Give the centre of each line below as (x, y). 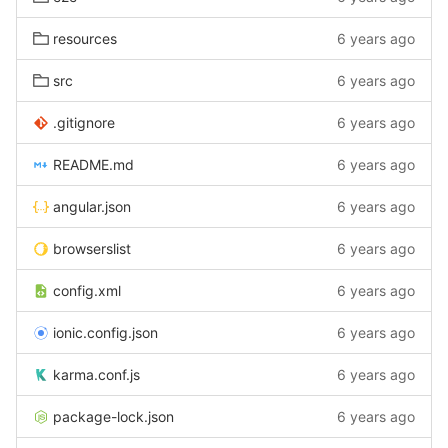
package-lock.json (113, 416)
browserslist (92, 248)
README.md (93, 164)
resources (85, 38)
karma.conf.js (96, 374)
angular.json (92, 206)
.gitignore (84, 122)
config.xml (87, 290)
